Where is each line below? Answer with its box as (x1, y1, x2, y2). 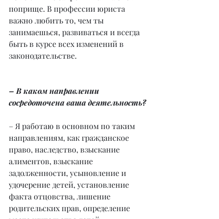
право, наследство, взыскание (9, 144, 122, 155)
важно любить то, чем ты (9, 15, 106, 26)
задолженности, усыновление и (9, 168, 128, 178)
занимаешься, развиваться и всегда (9, 27, 142, 38)
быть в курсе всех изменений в (9, 39, 126, 49)
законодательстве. (9, 50, 77, 61)
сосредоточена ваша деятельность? (9, 97, 146, 108)
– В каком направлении (9, 86, 101, 96)
